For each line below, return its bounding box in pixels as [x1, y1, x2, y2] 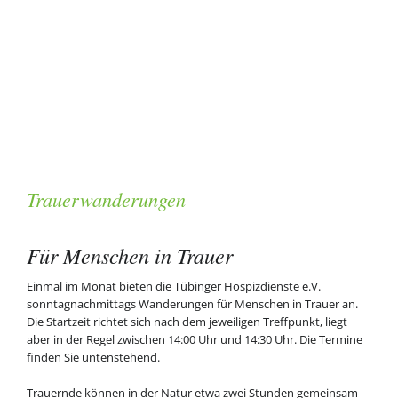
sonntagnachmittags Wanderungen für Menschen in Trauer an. [26, 295, 358, 312]
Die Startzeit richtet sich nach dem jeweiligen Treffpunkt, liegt [26, 313, 347, 330]
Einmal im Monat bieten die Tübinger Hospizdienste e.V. [26, 277, 321, 294]
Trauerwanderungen [26, 186, 186, 213]
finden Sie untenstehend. [26, 348, 160, 365]
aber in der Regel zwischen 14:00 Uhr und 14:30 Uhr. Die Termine [26, 330, 362, 347]
